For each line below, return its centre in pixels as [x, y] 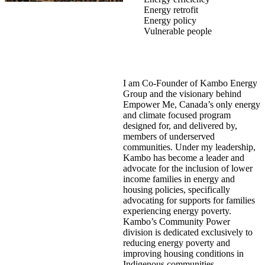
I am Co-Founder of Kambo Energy [190, 83]
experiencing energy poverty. [177, 211]
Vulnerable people [178, 31]
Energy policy [170, 20]
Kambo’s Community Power [177, 221]
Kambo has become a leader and [184, 157]
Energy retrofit [171, 9]
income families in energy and [179, 179]
